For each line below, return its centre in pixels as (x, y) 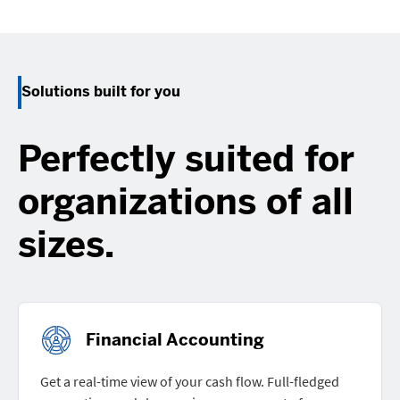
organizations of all (186, 201)
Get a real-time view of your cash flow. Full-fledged (190, 381)
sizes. (66, 244)
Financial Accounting (175, 339)
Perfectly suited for (186, 158)
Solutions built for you (101, 92)
